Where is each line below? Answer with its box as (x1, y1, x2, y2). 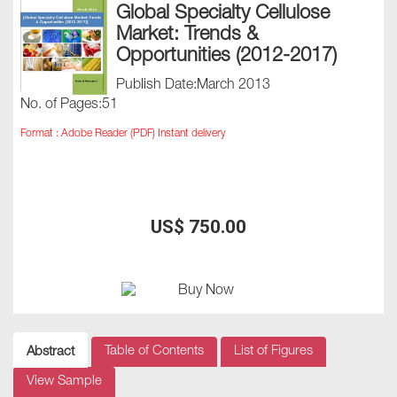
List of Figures (234, 344, 313, 358)
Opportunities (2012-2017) (116, 46, 337, 66)
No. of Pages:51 (20, 97, 118, 113)
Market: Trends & (116, 25, 258, 45)
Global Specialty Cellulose (116, 4, 330, 24)
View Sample (27, 374, 102, 388)
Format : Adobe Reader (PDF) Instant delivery (20, 128, 226, 139)
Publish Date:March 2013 (116, 78, 270, 93)
